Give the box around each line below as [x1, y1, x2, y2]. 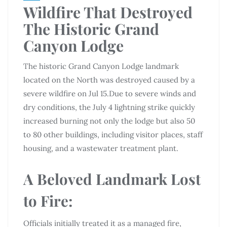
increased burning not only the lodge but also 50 [23, 116, 195, 126]
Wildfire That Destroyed [23, 2, 193, 22]
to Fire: [23, 190, 73, 210]
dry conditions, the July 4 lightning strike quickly [23, 102, 195, 112]
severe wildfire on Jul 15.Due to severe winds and [23, 88, 196, 98]
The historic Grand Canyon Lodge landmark [23, 61, 179, 71]
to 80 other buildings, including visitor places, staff [23, 129, 203, 139]
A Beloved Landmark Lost [23, 168, 201, 188]
